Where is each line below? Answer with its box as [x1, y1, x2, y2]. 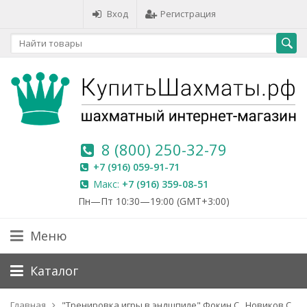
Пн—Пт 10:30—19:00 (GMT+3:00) [77, 194, 230, 208]
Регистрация [160, 8, 216, 20]
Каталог [30, 262, 78, 279]
